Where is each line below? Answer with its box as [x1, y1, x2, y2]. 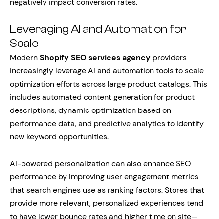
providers [151, 52, 187, 63]
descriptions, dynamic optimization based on [10, 105, 171, 115]
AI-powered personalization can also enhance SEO [10, 158, 191, 169]
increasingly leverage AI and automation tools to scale [10, 66, 204, 76]
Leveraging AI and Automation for [10, 23, 186, 36]
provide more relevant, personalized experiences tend [10, 198, 203, 208]
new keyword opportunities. [10, 131, 109, 142]
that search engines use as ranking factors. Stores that [10, 185, 204, 195]
